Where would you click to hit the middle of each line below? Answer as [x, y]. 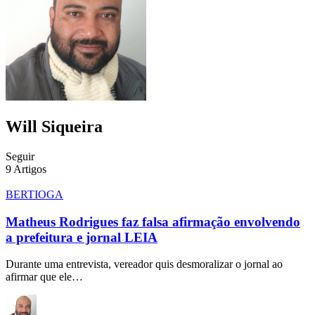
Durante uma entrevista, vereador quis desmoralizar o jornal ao [144, 264]
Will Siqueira [54, 126]
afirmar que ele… [44, 277]
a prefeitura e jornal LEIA [82, 237]
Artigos [30, 169]
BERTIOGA [34, 194]
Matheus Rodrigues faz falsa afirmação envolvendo [153, 221]
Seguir [20, 156]
